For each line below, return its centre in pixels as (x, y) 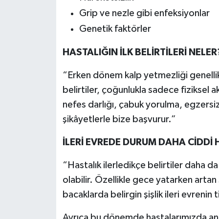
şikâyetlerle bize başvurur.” (119, 120)
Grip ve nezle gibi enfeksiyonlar (144, 13)
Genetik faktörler (115, 29)
